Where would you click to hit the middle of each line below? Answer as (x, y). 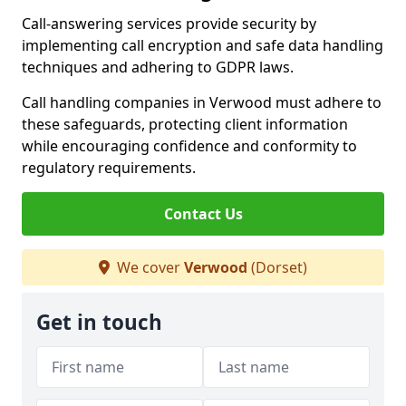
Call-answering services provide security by (169, 24)
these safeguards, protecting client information (185, 124)
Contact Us (203, 214)
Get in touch (99, 322)
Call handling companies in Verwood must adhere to (202, 102)
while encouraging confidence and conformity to (189, 146)
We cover (149, 267)
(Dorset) (277, 267)
